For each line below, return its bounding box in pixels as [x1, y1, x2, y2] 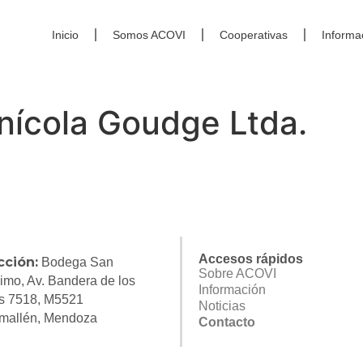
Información [199, 283, 267, 297]
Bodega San [37, 255, 113, 269]
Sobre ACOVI [199, 267, 277, 280]
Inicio [51, 28, 79, 41]
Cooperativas [219, 28, 288, 41]
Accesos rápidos [199, 252, 304, 266]
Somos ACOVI [112, 28, 186, 41]
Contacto [199, 315, 256, 329]
